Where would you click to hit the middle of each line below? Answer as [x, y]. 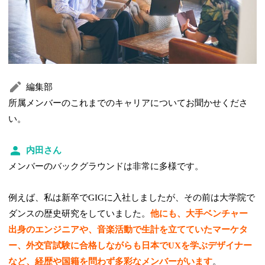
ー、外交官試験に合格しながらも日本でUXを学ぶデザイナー [130, 245]
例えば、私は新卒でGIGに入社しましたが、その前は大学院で [132, 197]
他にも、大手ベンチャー [199, 213]
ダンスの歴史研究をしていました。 [80, 213]
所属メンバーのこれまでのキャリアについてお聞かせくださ [128, 103]
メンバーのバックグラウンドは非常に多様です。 [106, 166]
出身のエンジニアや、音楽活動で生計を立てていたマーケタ [128, 229]
